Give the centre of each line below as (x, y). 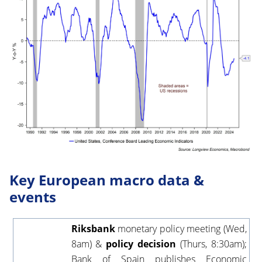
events (33, 196)
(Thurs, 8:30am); (211, 244)
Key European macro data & (107, 180)
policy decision (141, 244)
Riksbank (93, 228)
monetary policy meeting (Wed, (181, 228)
